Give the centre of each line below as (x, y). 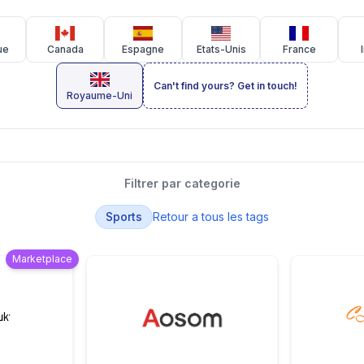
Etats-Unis (221, 49)
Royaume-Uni (100, 95)
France (299, 49)
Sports (124, 217)
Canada (65, 49)
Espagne (143, 49)
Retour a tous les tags (211, 217)
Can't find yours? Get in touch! (225, 86)
